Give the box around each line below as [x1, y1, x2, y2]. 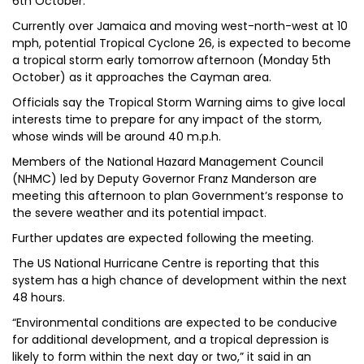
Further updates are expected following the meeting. [12, 230, 314, 246]
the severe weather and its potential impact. [12, 205, 266, 221]
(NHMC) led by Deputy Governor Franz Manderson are [12, 171, 317, 187]
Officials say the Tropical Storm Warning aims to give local [12, 94, 345, 110]
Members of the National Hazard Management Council [12, 154, 323, 170]
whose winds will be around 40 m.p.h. [12, 128, 221, 145]
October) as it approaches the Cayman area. [12, 69, 271, 85]
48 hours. [12, 289, 65, 305]
